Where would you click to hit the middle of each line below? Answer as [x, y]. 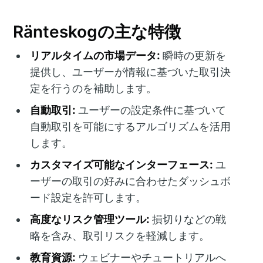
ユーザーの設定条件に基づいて [151, 110]
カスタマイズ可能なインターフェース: [122, 164]
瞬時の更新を [193, 55]
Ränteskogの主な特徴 [97, 32]
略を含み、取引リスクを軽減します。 [120, 235]
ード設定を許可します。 [88, 197]
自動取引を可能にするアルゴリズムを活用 [131, 126]
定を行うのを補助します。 [94, 88]
